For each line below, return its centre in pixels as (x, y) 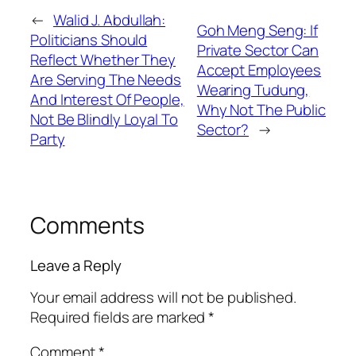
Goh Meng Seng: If (257, 30)
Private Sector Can (257, 50)
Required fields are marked (120, 317)
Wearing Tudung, (253, 89)
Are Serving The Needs (106, 80)
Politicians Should (89, 40)
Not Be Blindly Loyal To (104, 120)
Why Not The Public (261, 109)
